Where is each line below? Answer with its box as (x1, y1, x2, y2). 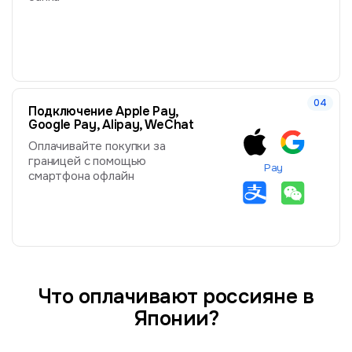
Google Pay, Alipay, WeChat (28, 116, 194, 134)
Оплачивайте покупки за (28, 139, 166, 155)
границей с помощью (28, 154, 147, 170)
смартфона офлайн (28, 169, 134, 185)
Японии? (133, 305, 219, 332)
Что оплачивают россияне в (38, 283, 313, 310)
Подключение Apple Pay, (28, 103, 178, 120)
